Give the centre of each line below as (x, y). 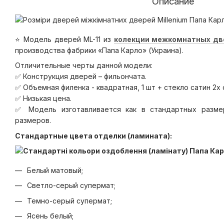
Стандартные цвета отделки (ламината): (93, 135)
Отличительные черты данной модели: (84, 65)
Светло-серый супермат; (71, 185)
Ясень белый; (50, 215)
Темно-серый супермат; (69, 200)
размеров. (33, 120)
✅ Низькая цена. (43, 98)
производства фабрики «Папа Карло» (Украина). (99, 50)
